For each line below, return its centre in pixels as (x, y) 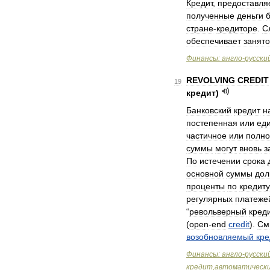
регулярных (209, 199)
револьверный (218, 212)
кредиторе (237, 28)
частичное (206, 136)
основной (205, 174)
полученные (210, 16)
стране (200, 28)
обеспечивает (214, 41)
